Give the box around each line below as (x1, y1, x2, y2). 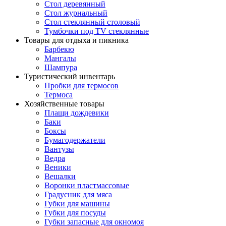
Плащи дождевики (44, 108, 109, 117)
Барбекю (44, 44, 74, 53)
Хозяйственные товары (24, 99, 104, 108)
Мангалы (44, 53, 76, 63)
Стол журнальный (44, 8, 107, 17)
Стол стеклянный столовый (44, 17, 140, 26)
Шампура (44, 63, 77, 72)
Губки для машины (44, 199, 110, 208)
